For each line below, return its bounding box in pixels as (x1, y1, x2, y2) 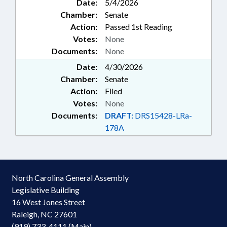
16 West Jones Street (12, 197, 85, 207)
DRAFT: (105, 110, 133, 120)
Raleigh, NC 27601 (12, 209, 77, 219)
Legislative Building (12, 185, 80, 195)
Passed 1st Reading (105, 22, 172, 31)
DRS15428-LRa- (133, 110, 192, 120)
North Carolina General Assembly (12, 173, 129, 182)
